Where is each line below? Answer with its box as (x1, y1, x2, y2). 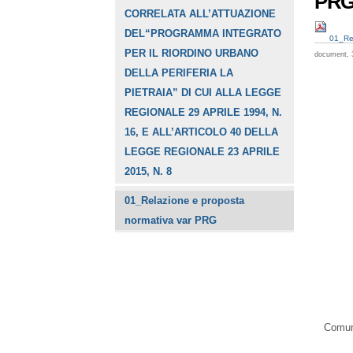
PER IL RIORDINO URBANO (124, 47, 259, 60)
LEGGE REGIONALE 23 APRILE (124, 146, 281, 158)
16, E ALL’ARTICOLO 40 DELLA (124, 126, 279, 139)
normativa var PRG (124, 214, 217, 227)
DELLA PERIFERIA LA (124, 67, 234, 80)
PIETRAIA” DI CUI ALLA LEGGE (124, 87, 282, 99)
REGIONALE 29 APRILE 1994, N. (124, 106, 283, 119)
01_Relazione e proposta (124, 195, 245, 207)
